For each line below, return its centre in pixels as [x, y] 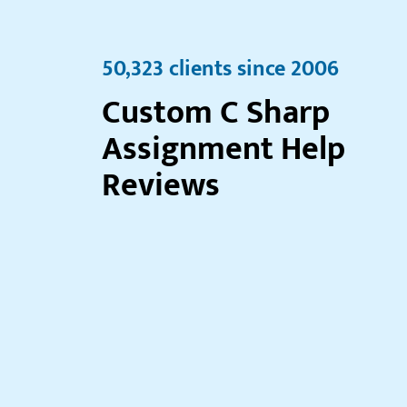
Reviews [161, 185]
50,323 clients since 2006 [220, 69]
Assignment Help [223, 149]
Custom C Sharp [216, 113]
